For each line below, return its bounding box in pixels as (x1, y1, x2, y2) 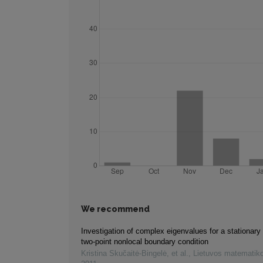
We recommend (81, 204, 150, 214)
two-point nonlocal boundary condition (81, 237, 208, 247)
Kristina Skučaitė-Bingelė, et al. (81, 249, 188, 258)
